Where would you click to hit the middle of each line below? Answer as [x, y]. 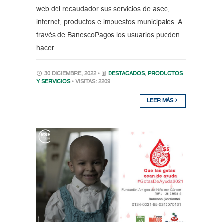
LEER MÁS [161, 101]
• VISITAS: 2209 [91, 82]
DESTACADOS [126, 74]
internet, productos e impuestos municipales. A [109, 23]
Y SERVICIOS [53, 82]
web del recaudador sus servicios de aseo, [103, 10]
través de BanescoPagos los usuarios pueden [108, 35]
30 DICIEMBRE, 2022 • [72, 74]
